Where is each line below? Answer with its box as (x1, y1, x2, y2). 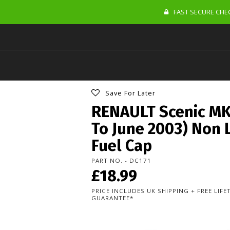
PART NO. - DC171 (91, 156, 151, 164)
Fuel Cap (91, 136, 152, 155)
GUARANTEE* (91, 194, 133, 202)
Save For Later (105, 88, 156, 98)
